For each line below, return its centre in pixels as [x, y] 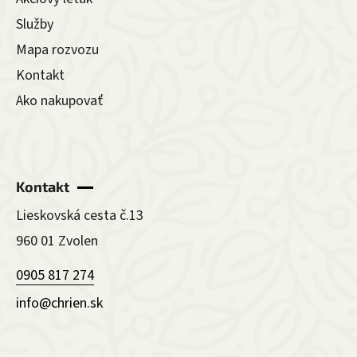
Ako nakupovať [59, 100]
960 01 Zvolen [57, 241]
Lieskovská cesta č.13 [80, 215]
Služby [35, 24]
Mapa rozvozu [57, 49]
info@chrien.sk [59, 303]
